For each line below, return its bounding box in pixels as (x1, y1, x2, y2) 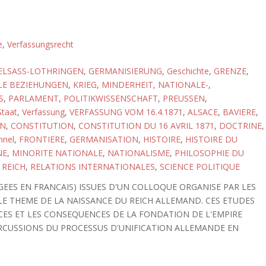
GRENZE (213, 65, 246, 77)
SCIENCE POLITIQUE (159, 161, 240, 172)
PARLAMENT (8, 93, 59, 104)
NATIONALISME (107, 147, 170, 159)
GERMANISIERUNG (88, 65, 162, 77)
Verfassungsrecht (7, 39, 74, 50)
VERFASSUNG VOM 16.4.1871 (69, 106, 183, 118)
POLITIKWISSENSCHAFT (63, 93, 158, 104)
